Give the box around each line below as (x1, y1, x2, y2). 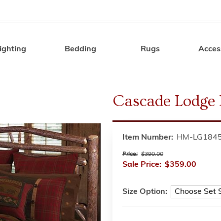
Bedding (65, 45, 97, 53)
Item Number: (122, 134, 173, 142)
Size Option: (122, 188, 167, 196)
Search (152, 47, 178, 55)
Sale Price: (122, 161, 161, 169)
